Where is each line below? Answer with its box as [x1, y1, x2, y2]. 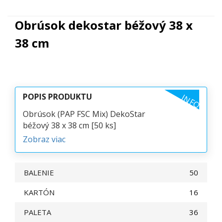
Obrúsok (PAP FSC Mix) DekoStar [23, 109, 145, 119]
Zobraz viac [23, 134, 65, 145]
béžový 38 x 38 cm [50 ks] [23, 120, 116, 131]
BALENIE [24, 167, 54, 177]
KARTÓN [24, 187, 55, 197]
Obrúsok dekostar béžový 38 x [15, 17, 193, 33]
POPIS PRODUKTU [23, 91, 92, 102]
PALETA [24, 207, 51, 217]
